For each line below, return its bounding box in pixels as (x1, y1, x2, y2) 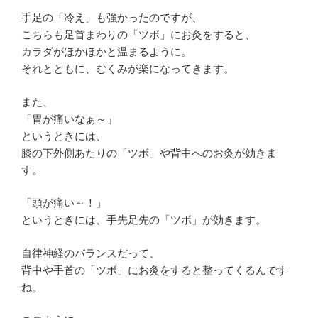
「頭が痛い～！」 (21, 197, 106, 209)
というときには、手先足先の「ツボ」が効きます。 (21, 214, 266, 226)
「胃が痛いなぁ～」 (21, 112, 117, 125)
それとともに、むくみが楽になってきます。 (21, 62, 234, 75)
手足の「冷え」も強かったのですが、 (21, 11, 202, 24)
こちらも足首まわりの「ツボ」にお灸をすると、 (21, 28, 256, 41)
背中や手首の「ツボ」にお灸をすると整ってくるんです (21, 263, 287, 276)
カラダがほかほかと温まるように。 (21, 45, 192, 58)
